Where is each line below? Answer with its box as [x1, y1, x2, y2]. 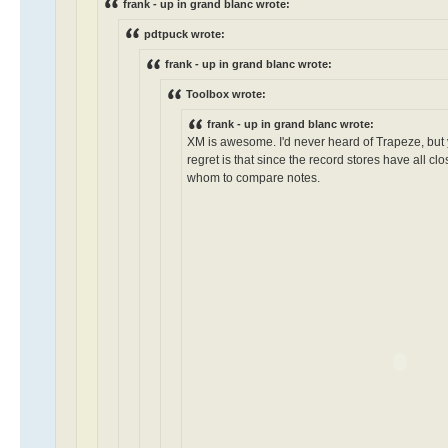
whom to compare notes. [187, 171, 320, 186]
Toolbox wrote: [186, 88, 266, 101]
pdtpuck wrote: [144, 27, 225, 40]
